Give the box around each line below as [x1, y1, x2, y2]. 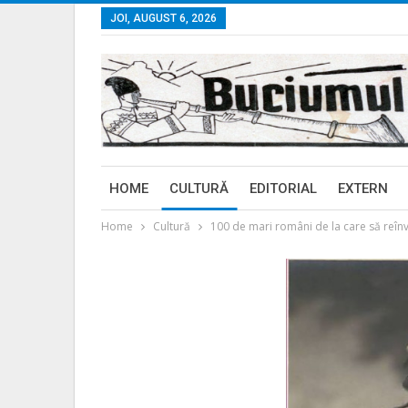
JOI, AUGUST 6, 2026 [110, 12, 217, 25]
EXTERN [338, 180, 388, 197]
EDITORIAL [250, 180, 317, 197]
